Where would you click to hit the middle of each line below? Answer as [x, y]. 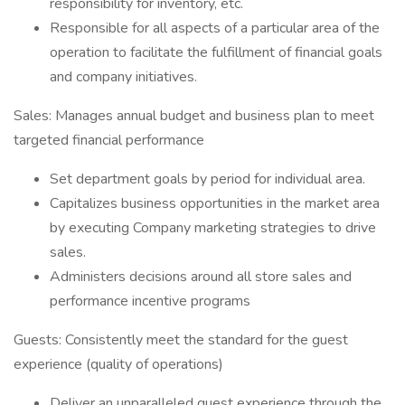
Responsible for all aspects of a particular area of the [215, 28]
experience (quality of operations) [118, 364]
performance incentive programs [150, 301]
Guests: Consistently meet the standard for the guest [181, 340]
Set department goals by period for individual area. [207, 179]
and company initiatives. [123, 77]
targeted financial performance [109, 140]
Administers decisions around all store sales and [201, 277]
